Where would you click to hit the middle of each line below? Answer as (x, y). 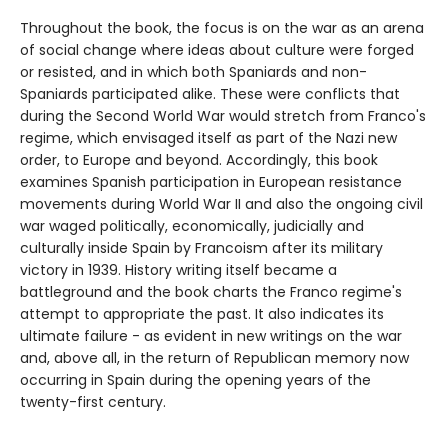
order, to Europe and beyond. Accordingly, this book (199, 160)
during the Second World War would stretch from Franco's (223, 116)
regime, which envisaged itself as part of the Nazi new (208, 138)
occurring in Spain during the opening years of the (195, 380)
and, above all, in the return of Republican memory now (214, 358)
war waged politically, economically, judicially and (192, 226)
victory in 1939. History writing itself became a (178, 270)
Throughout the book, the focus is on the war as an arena (222, 28)
